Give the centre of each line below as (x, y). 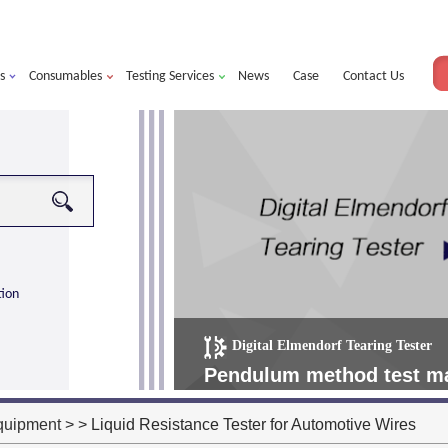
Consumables (65, 76)
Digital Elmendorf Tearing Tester (332, 346)
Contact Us (373, 76)
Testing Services (170, 76)
